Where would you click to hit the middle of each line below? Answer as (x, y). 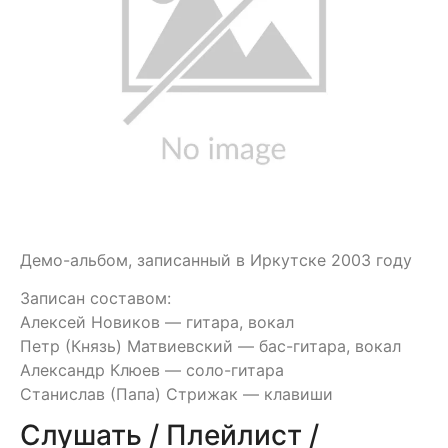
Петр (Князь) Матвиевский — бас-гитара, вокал (210, 346)
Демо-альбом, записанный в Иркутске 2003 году (216, 260)
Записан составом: (95, 298)
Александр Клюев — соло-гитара (152, 370)
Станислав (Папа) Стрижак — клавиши (176, 394)
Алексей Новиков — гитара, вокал (157, 322)
